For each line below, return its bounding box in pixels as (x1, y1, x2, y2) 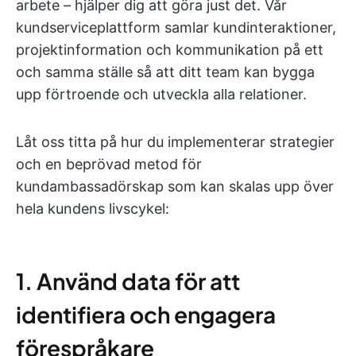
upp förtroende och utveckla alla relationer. (16, 86, 307, 103)
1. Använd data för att (16, 267, 240, 295)
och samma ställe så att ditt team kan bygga (16, 64, 315, 80)
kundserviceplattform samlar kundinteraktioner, (16, 19, 336, 36)
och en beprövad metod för (16, 156, 202, 172)
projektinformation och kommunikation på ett (16, 41, 323, 58)
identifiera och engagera (16, 300, 276, 328)
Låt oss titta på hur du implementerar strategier (16, 133, 335, 150)
